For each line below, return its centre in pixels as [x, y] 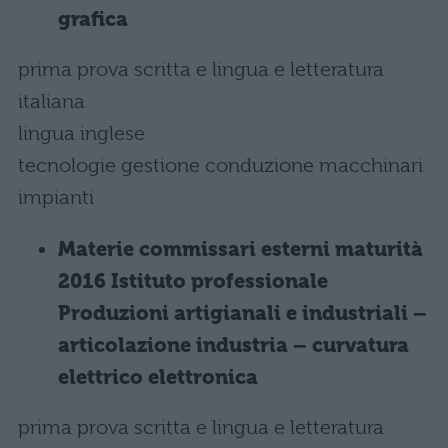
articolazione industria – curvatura [233, 345]
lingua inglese [81, 133]
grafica [93, 19]
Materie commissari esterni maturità [240, 249]
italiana [51, 101]
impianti [56, 197]
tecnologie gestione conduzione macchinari [220, 165]
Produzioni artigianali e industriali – [242, 313]
